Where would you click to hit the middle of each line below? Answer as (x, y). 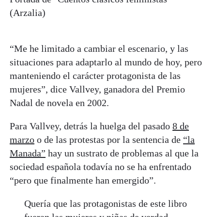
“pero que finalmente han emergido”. (83, 180)
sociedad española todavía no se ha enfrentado (101, 166)
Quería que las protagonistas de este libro (106, 203)
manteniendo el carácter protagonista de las (95, 75)
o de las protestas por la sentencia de (109, 139)
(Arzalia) (28, 12)
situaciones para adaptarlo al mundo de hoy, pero (106, 62)
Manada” (28, 153)
